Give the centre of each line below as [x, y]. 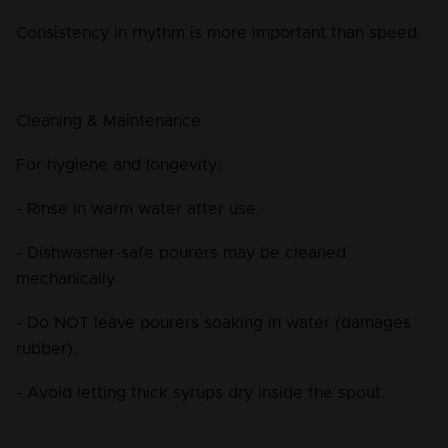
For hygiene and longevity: [118, 165]
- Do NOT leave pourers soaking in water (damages [216, 323]
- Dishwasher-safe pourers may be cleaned [183, 253]
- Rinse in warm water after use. [138, 209]
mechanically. [66, 279]
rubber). [46, 349]
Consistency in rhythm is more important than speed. [218, 33]
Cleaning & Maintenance [108, 121]
